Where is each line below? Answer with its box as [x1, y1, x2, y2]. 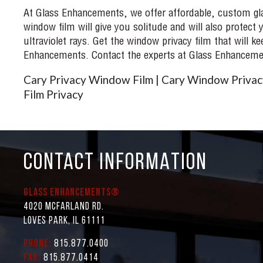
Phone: [23, 238, 52, 249]
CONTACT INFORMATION [23, 151, 207, 175]
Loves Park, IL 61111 [23, 215, 105, 227]
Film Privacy [23, 87, 83, 101]
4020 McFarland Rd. [23, 201, 104, 213]
